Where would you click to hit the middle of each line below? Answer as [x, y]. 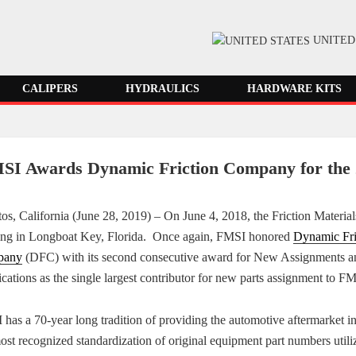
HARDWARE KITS [294, 89]
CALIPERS [50, 89]
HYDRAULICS [163, 89]
